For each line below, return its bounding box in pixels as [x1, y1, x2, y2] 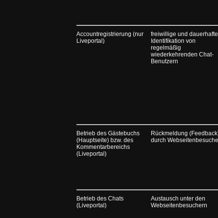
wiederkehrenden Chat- [151, 51, 214, 58]
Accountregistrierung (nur [76, 30, 144, 37]
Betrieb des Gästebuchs [76, 129, 140, 137]
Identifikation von [151, 37, 196, 44]
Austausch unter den [151, 195, 205, 202]
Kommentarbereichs [76, 143, 130, 150]
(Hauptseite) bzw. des [76, 136, 133, 144]
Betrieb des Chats [76, 195, 124, 202]
